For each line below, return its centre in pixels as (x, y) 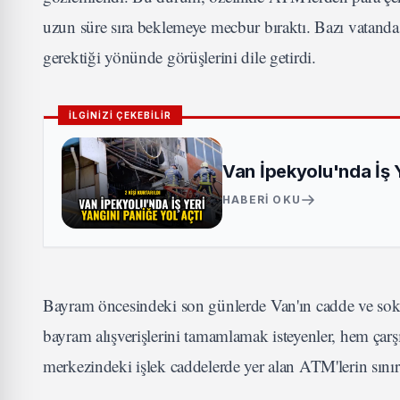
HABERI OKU (262, 200)
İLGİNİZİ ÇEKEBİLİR (120, 116)
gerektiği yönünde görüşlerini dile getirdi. (179, 57)
